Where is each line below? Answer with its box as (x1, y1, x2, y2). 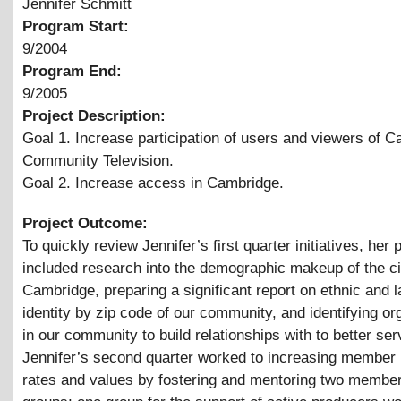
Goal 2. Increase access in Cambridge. (22, 174, 284, 192)
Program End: (22, 62, 126, 80)
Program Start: (22, 17, 133, 35)
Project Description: (22, 107, 170, 124)
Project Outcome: (22, 214, 152, 232)
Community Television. (22, 151, 174, 169)
